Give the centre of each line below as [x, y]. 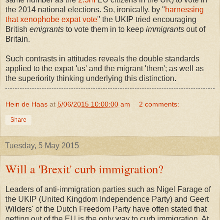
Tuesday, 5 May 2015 [42, 146]
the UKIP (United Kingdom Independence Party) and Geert [107, 199]
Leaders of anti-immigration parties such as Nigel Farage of [108, 190]
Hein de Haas [27, 104]
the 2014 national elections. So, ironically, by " [85, 10]
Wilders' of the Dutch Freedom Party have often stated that [106, 209]
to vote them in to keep [105, 29]
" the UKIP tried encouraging [147, 20]
